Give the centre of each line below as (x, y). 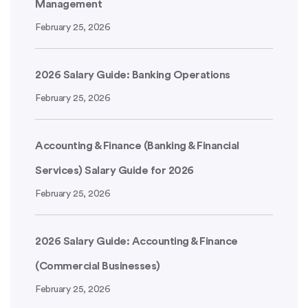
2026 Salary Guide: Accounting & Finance (136, 241)
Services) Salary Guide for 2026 (114, 170)
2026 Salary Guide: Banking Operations (133, 75)
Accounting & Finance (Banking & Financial (137, 145)
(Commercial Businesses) (98, 266)
